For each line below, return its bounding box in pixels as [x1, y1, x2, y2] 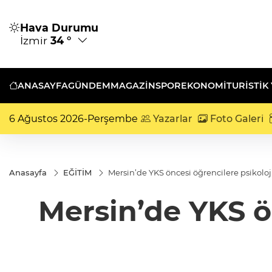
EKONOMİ [181, 80, 226, 91]
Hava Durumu [20, 21, 98, 34]
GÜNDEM [68, 80, 110, 91]
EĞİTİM [63, 168, 92, 177]
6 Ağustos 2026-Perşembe [9, 113, 138, 124]
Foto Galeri [208, 113, 264, 124]
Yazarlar [150, 113, 192, 124]
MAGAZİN [110, 80, 155, 91]
